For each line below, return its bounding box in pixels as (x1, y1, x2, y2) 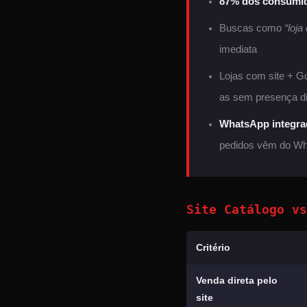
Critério (196, 242, 230, 253)
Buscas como (219, 23, 284, 34)
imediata (219, 44, 257, 55)
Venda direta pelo (196, 275, 278, 286)
